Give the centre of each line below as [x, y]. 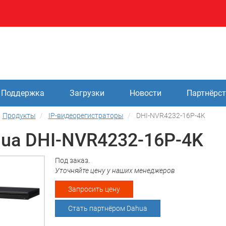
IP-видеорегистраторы [86, 116]
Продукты [19, 116]
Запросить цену [94, 189]
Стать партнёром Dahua [107, 208]
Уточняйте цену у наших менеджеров [115, 171]
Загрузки [87, 93]
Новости [146, 93]
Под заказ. [72, 160]
